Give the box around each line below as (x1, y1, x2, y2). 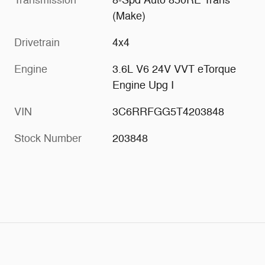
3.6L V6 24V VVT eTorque (112, 62, 237, 76)
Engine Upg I (112, 78, 174, 92)
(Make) (112, 9, 146, 22)
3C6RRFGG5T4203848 (112, 105, 225, 118)
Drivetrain (14, 35, 60, 49)
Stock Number (14, 131, 82, 145)
